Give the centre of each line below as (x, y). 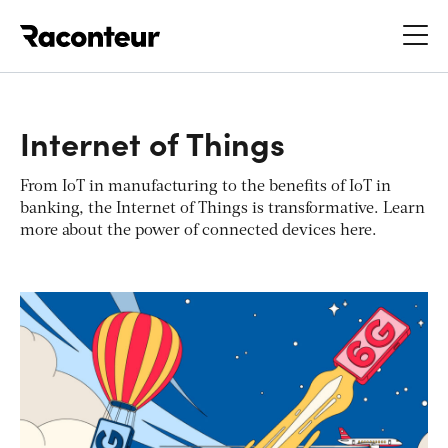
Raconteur (197, 24)
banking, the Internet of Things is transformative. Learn (222, 208)
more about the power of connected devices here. (198, 230)
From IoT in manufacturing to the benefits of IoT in (205, 186)
